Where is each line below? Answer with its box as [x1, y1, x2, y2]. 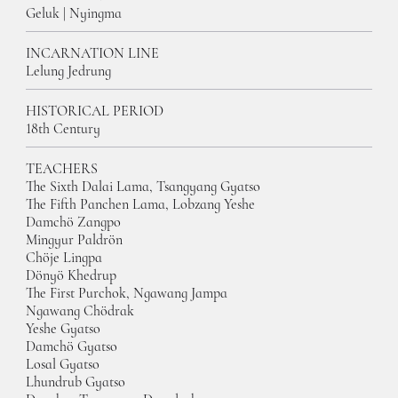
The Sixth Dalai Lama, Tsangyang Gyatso [26, 177, 261, 195]
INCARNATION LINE [26, 44, 160, 62]
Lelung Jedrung [26, 61, 112, 80]
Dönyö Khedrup [26, 266, 117, 284]
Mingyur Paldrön [26, 230, 123, 249]
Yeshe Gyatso [26, 319, 101, 338]
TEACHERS [26, 159, 99, 178]
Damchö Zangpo [26, 212, 122, 231]
